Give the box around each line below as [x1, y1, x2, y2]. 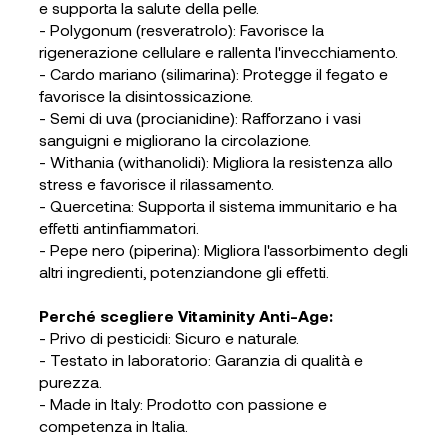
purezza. [38, 372, 102, 392]
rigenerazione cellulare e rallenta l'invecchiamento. [38, 42, 398, 62]
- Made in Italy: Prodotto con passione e [38, 394, 327, 414]
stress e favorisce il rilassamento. [38, 174, 274, 194]
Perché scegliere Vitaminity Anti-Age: [38, 306, 333, 326]
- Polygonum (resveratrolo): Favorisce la [38, 20, 324, 40]
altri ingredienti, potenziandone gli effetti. [38, 262, 329, 282]
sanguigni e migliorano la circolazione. [38, 130, 311, 150]
